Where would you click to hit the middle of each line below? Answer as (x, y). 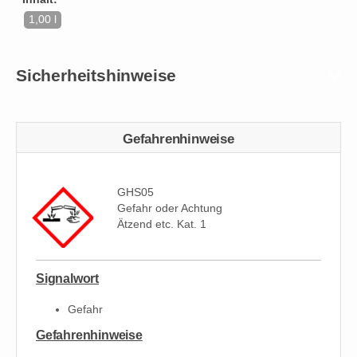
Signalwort (67, 279)
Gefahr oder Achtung (170, 208)
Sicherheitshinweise (96, 76)
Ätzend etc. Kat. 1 (162, 224)
